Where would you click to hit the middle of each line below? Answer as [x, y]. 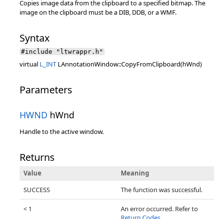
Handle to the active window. [62, 131]
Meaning [135, 173]
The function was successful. [162, 190]
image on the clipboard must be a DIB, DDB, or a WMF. [98, 12]
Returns [37, 157]
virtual [30, 64]
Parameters [46, 90]
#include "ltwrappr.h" [62, 52]
